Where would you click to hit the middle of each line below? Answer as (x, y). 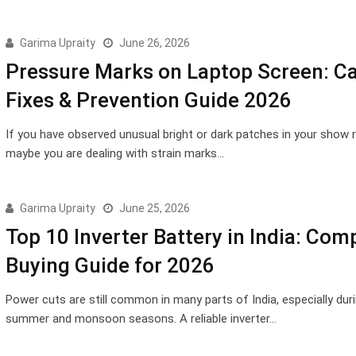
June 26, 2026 (154, 43)
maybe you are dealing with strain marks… (114, 153)
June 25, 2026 (154, 208)
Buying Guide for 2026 (110, 265)
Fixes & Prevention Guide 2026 (148, 100)
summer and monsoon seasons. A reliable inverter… (141, 318)
